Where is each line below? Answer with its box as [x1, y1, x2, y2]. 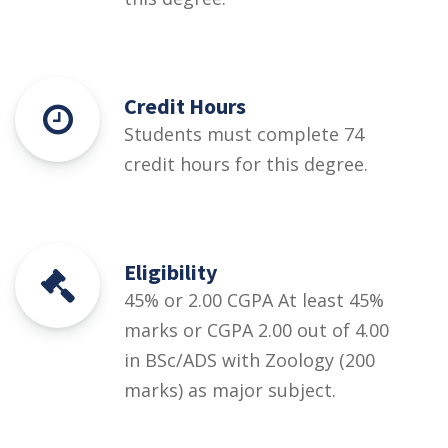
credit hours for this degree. [124, 151, 368, 176]
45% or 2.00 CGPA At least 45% [124, 287, 384, 312]
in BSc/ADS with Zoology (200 [124, 347, 375, 372]
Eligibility [124, 257, 217, 286]
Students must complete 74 [124, 121, 364, 146]
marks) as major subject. [124, 377, 336, 402]
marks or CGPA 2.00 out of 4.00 [124, 317, 389, 342]
